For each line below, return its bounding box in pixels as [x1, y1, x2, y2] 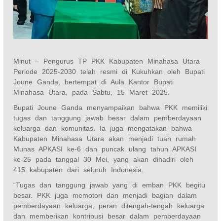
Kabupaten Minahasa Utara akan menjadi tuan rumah [13, 134, 196, 143]
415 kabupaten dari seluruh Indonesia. [13, 165, 144, 174]
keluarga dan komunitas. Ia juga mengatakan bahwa [13, 124, 192, 132]
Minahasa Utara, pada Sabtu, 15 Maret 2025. [13, 88, 170, 96]
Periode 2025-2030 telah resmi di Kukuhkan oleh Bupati [13, 67, 205, 75]
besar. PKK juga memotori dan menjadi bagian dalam [13, 191, 197, 199]
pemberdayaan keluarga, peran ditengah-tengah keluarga [13, 201, 205, 210]
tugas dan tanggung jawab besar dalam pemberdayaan [13, 113, 202, 122]
